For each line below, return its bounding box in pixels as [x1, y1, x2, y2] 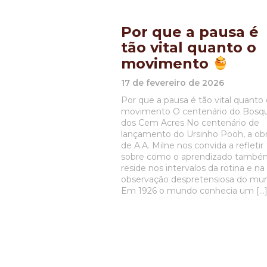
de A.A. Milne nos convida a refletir [120, 139, 263, 151]
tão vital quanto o [120, 39, 256, 56]
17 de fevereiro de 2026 [120, 77, 224, 88]
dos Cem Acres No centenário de [120, 117, 259, 128]
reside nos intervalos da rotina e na [120, 162, 265, 173]
